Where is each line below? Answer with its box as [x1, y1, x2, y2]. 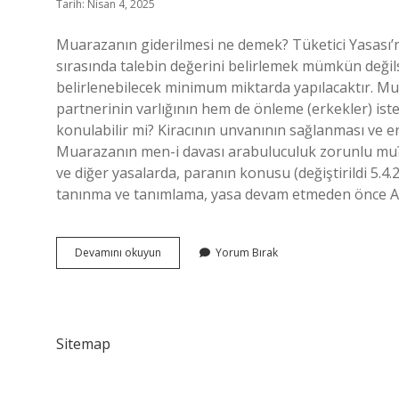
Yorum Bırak [216, 245, 278, 260]
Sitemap [56, 334, 110, 354]
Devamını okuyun [75, 245, 161, 260]
